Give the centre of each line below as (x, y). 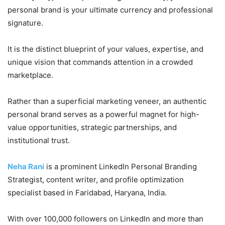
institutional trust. (39, 141)
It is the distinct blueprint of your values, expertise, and (105, 49)
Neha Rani (26, 167)
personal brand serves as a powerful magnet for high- (103, 115)
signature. (25, 23)
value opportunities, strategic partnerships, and (92, 128)
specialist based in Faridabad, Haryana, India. (88, 193)
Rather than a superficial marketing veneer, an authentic (107, 101)
